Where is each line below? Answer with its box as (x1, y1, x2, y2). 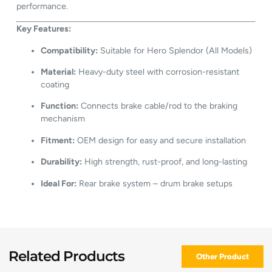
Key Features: (16, 24, 72, 35)
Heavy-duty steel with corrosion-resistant (76, 66, 240, 77)
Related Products (8, 247, 125, 265)
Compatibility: (41, 45, 98, 56)
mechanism (41, 114, 86, 124)
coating (41, 79, 70, 90)
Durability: (41, 157, 83, 168)
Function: (41, 101, 79, 112)
